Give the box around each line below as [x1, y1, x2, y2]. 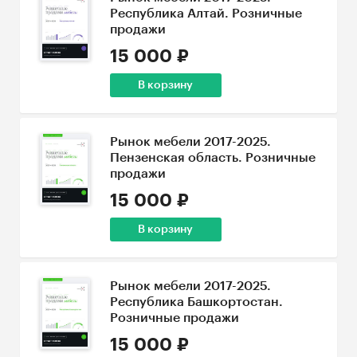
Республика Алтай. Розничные [109, 7, 302, 20]
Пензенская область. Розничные [109, 151, 316, 164]
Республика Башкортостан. [109, 296, 283, 308]
